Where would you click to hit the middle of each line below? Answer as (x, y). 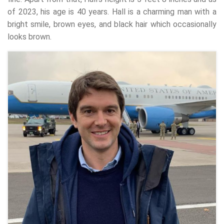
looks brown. (29, 36)
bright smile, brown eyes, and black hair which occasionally (112, 24)
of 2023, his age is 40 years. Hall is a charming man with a (112, 11)
